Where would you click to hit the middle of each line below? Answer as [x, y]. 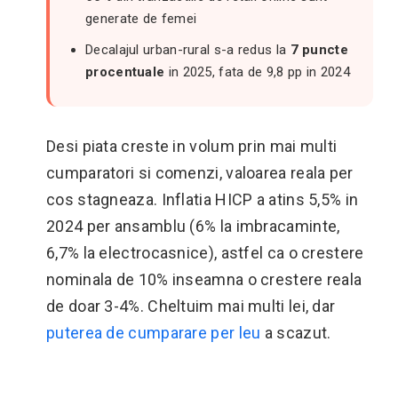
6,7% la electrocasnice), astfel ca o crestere [205, 253]
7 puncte [319, 50]
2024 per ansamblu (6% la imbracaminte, [193, 226]
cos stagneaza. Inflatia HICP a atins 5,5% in [203, 199]
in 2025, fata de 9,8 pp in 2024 [257, 72]
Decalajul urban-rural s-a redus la [188, 50]
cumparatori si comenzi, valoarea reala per [200, 173]
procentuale [125, 72]
